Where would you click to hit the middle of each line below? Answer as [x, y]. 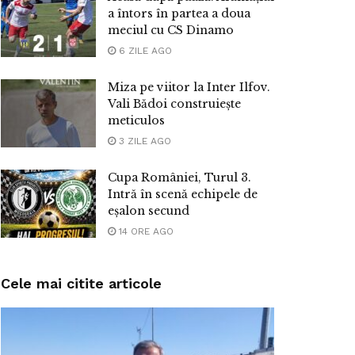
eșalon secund [149, 211]
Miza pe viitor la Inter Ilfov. [189, 88]
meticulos [136, 121]
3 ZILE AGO [143, 141]
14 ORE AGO [145, 232]
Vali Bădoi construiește [174, 104]
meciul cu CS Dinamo [171, 31]
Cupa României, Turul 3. [179, 178]
